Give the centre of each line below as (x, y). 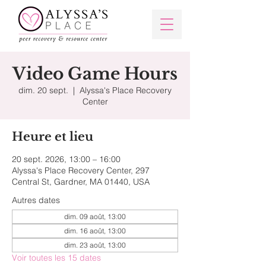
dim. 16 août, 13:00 (95, 231)
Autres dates (36, 200)
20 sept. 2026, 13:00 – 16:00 (66, 159)
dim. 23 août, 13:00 (95, 245)
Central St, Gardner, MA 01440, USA (81, 182)
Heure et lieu (53, 137)
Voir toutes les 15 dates (56, 258)
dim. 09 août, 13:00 (95, 216)
